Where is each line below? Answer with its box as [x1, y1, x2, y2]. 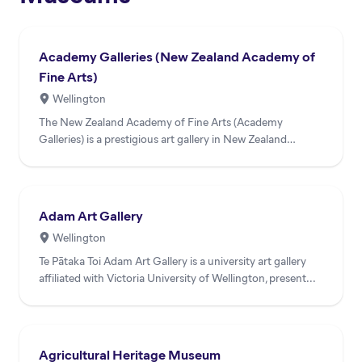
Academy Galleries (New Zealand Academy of [39, 47, 315, 65]
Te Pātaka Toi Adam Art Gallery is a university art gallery [39, 253, 306, 269]
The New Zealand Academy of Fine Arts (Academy [39, 114, 283, 130]
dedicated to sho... [39, 148, 130, 164]
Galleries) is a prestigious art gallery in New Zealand [39, 131, 287, 147]
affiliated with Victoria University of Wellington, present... [39, 270, 316, 286]
